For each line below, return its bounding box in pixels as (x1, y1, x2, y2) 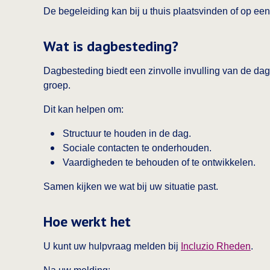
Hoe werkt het (43, 212, 131, 231)
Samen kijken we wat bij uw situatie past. (43, 181, 218, 192)
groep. (43, 80, 71, 90)
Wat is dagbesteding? (43, 37, 178, 55)
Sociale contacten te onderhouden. (63, 143, 212, 153)
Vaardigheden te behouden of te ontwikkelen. (63, 157, 256, 168)
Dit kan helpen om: (43, 104, 124, 115)
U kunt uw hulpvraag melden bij (43, 241, 181, 251)
